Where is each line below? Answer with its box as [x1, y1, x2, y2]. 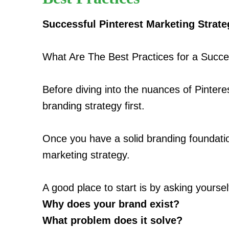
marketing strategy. [42, 149, 130, 161]
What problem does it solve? [42, 214, 182, 226]
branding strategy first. [42, 100, 145, 111]
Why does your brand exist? [42, 198, 179, 210]
